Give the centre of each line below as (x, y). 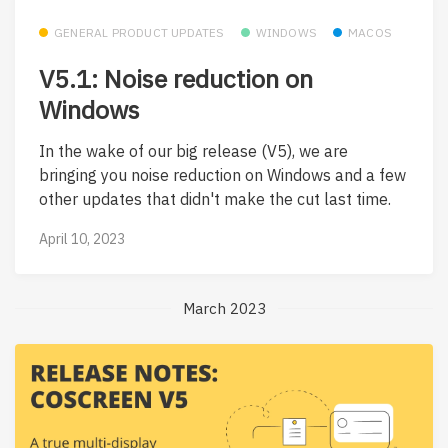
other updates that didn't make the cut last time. (215, 199)
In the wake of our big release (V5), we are (193, 151)
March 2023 (224, 308)
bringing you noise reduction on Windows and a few (222, 175)
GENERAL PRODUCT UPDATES (139, 33)
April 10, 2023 (82, 238)
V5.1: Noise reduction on (176, 78)
